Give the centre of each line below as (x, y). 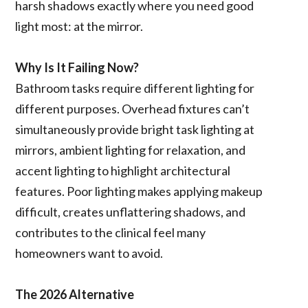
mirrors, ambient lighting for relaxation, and (131, 150)
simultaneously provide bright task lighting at (135, 129)
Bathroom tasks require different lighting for (135, 88)
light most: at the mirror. (79, 26)
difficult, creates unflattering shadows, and (131, 211)
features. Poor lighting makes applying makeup (139, 191)
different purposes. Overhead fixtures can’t (133, 108)
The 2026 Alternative (75, 294)
